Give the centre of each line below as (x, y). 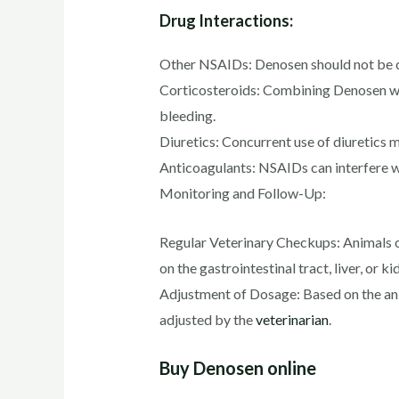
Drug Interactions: (226, 20)
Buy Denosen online (237, 368)
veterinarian (292, 319)
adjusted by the (207, 319)
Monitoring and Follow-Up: (242, 192)
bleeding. (187, 115)
